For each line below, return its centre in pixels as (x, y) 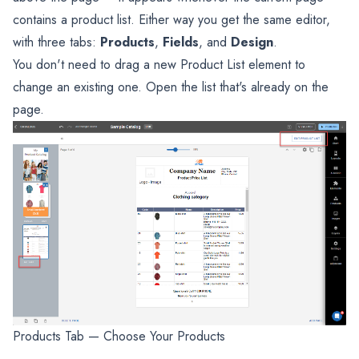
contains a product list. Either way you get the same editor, (171, 20)
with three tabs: (56, 42)
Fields (181, 42)
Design (252, 42)
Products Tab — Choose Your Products (119, 337)
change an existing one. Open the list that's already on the (171, 87)
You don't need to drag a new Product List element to (159, 65)
